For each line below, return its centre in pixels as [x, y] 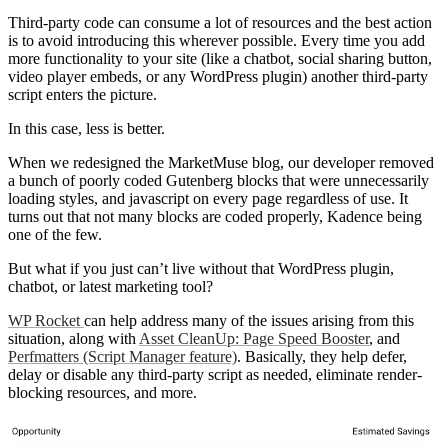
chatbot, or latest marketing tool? [110, 287]
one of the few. [55, 235]
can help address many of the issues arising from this [249, 321]
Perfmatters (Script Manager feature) [122, 357]
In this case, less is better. [86, 129]
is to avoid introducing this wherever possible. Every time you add [216, 41]
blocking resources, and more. [102, 393]
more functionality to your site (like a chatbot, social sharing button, [220, 59]
